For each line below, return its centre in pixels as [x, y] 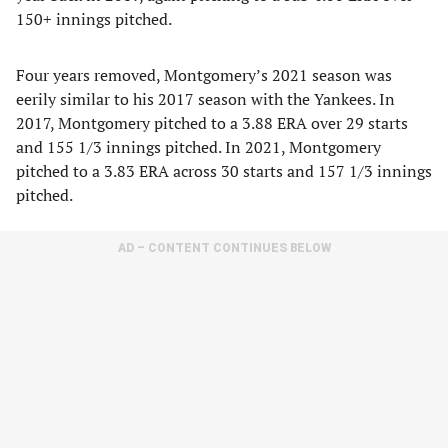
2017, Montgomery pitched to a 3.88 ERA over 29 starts [212, 123]
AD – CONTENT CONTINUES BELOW [224, 248]
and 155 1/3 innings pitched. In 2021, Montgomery [198, 147]
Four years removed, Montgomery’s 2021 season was [204, 75]
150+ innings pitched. [94, 19]
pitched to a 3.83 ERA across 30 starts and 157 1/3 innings [224, 171]
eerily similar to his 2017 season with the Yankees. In [205, 99]
